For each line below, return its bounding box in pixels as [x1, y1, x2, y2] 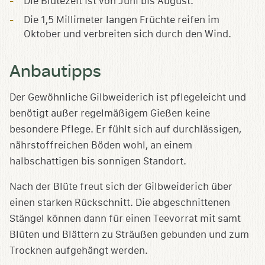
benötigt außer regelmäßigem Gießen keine [9, 107, 210, 119]
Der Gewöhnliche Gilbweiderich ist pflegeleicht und [9, 91, 246, 103]
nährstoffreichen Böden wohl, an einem [9, 139, 192, 151]
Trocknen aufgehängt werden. [9, 244, 148, 256]
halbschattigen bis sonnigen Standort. [9, 155, 186, 167]
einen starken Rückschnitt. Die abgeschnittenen [9, 196, 230, 208]
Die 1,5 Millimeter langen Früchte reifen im [24, 14, 219, 25]
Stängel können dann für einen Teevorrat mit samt [9, 212, 241, 224]
